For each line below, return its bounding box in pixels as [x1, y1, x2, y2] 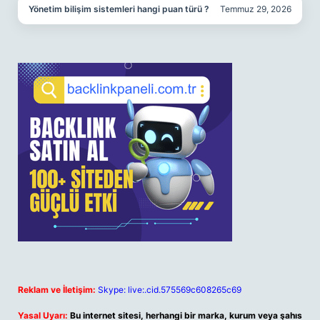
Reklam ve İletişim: [18, 284, 96, 295]
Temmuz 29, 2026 [220, 4, 291, 14]
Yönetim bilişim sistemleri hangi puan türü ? [29, 4, 209, 14]
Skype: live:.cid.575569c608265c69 [98, 284, 241, 295]
